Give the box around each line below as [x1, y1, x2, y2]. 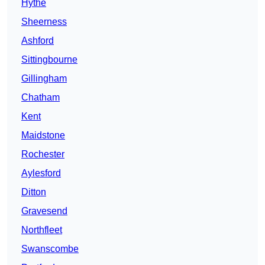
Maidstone [21, 130, 65, 141]
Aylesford [21, 168, 61, 179]
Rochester [21, 149, 64, 160]
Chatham [21, 92, 60, 103]
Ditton [21, 187, 46, 198]
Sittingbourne [21, 54, 77, 65]
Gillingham [21, 73, 67, 84]
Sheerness [21, 17, 67, 27]
